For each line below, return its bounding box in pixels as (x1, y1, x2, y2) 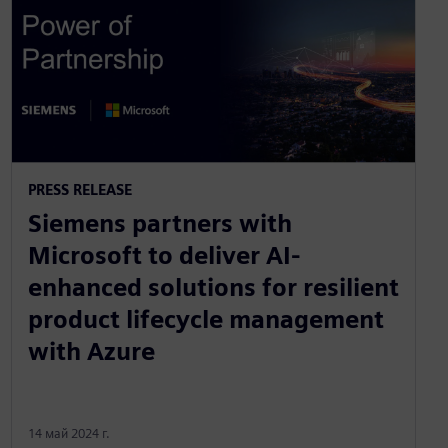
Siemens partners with (27, 209, 292, 239)
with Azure (27, 337, 155, 367)
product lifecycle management (27, 305, 384, 335)
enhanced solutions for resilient (27, 273, 399, 303)
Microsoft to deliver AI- (27, 241, 301, 271)
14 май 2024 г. (27, 426, 110, 442)
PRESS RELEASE (27, 181, 132, 199)
